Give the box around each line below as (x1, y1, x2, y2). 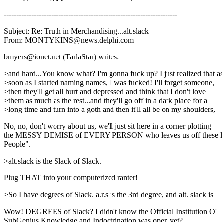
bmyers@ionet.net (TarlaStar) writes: (4, 53, 119, 61)
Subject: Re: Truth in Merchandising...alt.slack (4, 27, 149, 36)
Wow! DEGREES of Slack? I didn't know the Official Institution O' (4, 207, 217, 216)
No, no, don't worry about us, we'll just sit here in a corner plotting (4, 122, 211, 131)
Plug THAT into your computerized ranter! (4, 173, 138, 182)
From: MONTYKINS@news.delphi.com (4, 36, 134, 45)
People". (4, 140, 31, 149)
